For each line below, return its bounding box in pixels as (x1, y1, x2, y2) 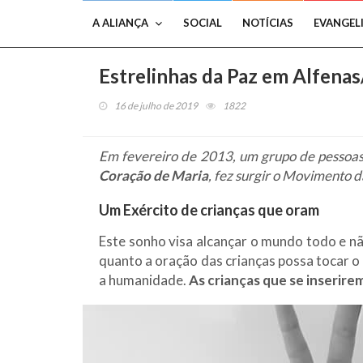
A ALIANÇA (92, 16, 148, 29)
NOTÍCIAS (242, 16, 293, 29)
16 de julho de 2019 (114, 100, 198, 112)
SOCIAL (183, 16, 222, 29)
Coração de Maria (99, 167, 208, 184)
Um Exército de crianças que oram (99, 201, 319, 219)
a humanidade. (99, 271, 189, 288)
